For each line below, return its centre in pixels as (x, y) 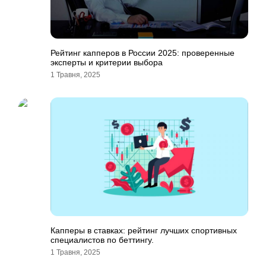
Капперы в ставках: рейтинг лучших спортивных (144, 230)
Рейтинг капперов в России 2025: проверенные (142, 53)
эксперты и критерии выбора (107, 62)
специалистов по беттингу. (102, 240)
